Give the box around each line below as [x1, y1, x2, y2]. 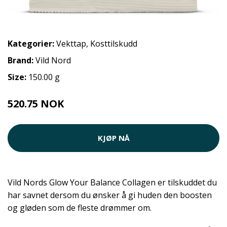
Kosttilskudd [90, 37, 137, 49]
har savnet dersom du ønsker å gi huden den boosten [8, 189, 212, 201]
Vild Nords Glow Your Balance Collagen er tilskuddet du [8, 176, 217, 188]
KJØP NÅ [97, 133, 130, 143]
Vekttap [56, 37, 86, 49]
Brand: [8, 54, 35, 66]
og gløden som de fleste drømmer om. [8, 202, 152, 213]
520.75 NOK [8, 96, 64, 110]
